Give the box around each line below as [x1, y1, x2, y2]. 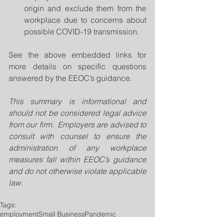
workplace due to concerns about [24, 15, 146, 25]
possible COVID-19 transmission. [24, 27, 145, 37]
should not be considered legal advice [9, 108, 146, 118]
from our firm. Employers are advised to [9, 120, 146, 130]
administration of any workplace [9, 143, 146, 153]
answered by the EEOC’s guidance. [9, 73, 132, 83]
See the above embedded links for [9, 50, 146, 60]
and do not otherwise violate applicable [9, 166, 146, 176]
